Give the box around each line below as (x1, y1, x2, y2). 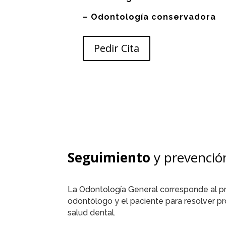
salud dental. (68, 208, 116, 218)
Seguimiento (68, 148, 151, 166)
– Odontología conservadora (83, 12, 216, 22)
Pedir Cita (94, 41, 140, 55)
